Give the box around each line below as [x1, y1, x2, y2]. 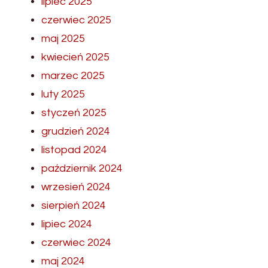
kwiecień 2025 [41, 51, 109, 63]
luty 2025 [41, 88, 85, 100]
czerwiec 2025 [41, 14, 111, 26]
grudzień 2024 [41, 125, 110, 137]
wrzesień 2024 [41, 181, 111, 193]
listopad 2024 [41, 144, 107, 156]
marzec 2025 [41, 69, 105, 81]
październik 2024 [41, 162, 123, 174]
